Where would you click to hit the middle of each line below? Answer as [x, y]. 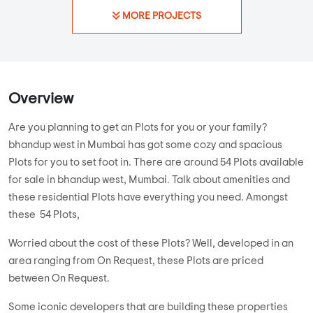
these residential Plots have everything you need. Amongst [148, 198]
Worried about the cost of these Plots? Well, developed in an [151, 244]
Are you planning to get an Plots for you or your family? [138, 128]
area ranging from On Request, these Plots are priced [136, 261]
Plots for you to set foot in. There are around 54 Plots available [156, 163]
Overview [41, 99]
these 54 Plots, [44, 215]
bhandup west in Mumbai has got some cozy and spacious [145, 145]
